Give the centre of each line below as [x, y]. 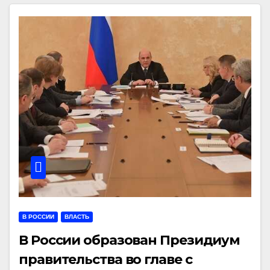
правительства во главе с [105, 259]
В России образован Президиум [130, 240]
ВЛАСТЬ [77, 216]
